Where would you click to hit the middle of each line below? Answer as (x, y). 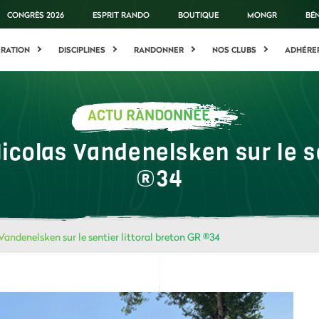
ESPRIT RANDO (121, 15)
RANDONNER (159, 50)
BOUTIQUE (199, 15)
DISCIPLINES (82, 50)
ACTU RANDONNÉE (148, 116)
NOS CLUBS (235, 50)
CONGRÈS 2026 (36, 15)
